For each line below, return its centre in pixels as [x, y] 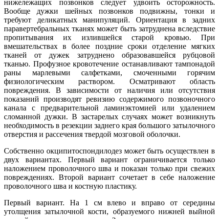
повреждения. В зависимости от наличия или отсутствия [109, 90]
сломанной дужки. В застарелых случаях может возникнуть [109, 117]
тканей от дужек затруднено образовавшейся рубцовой [109, 55]
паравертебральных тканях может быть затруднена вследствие [109, 29]
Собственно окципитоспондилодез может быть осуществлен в [109, 151]
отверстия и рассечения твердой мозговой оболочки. [92, 134]
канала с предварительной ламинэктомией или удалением [109, 108]
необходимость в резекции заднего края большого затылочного [109, 126]
